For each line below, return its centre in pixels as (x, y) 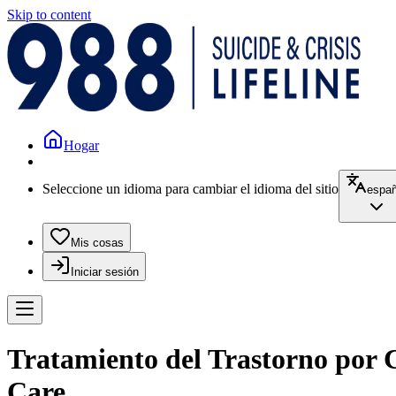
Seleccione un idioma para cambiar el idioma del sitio (190, 189)
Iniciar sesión (105, 272)
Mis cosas (97, 243)
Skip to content (49, 15)
